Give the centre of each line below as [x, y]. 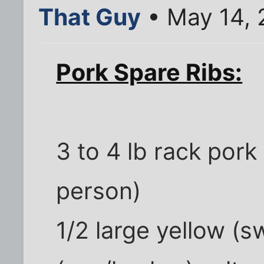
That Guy [90, 16]
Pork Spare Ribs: [149, 73]
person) [99, 191]
